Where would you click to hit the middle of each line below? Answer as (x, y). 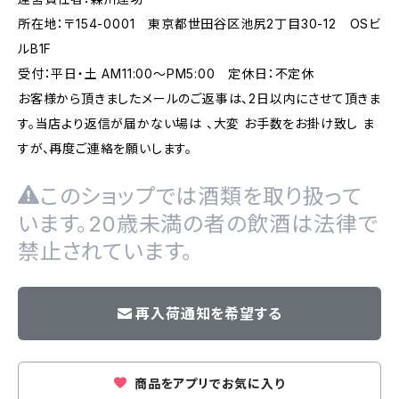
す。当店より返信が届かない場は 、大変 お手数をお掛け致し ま (196, 123)
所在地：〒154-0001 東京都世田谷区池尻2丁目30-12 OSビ (199, 24)
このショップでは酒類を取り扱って (201, 196)
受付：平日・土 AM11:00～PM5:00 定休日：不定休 (166, 73)
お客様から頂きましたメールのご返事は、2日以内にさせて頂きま (199, 98)
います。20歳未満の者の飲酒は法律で (198, 224)
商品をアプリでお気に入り (208, 383)
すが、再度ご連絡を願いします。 (106, 148)
